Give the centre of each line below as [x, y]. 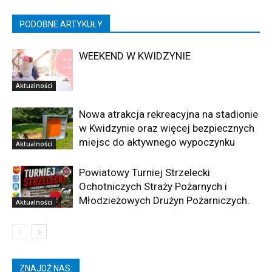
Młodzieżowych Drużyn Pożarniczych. [164, 201]
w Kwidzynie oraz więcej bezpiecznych [167, 128]
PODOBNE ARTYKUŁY [61, 25]
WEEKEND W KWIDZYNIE [135, 56]
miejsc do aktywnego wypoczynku [157, 142]
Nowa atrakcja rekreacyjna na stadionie [168, 114]
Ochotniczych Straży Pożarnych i [153, 187]
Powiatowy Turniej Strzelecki [144, 173]
